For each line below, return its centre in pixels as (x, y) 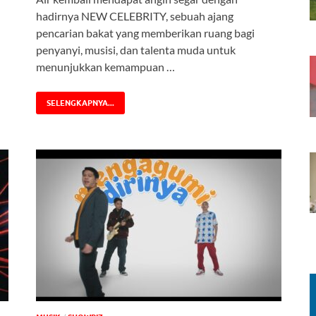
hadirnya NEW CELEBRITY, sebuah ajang (135, 16)
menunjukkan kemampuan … (105, 67)
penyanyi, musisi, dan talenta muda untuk (136, 50)
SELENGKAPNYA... (80, 103)
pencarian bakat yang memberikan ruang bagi (145, 33)
